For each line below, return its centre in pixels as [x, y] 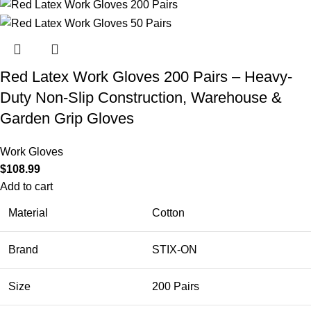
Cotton [168, 212]
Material [28, 212]
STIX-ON [175, 249]
